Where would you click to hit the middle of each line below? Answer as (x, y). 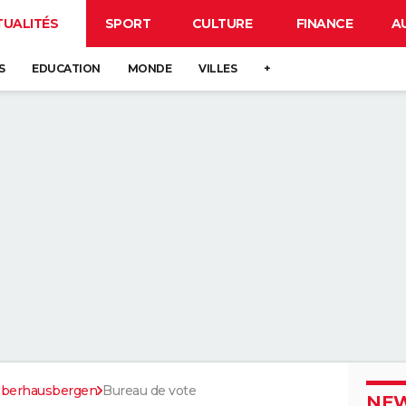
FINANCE (324, 24)
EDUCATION (66, 68)
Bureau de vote (149, 391)
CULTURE (222, 24)
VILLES (217, 68)
